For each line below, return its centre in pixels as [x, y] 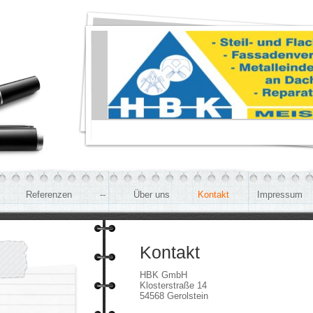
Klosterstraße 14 [173, 285]
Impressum [280, 195]
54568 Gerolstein [174, 296]
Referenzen [49, 195]
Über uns [152, 195]
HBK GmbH [163, 275]
